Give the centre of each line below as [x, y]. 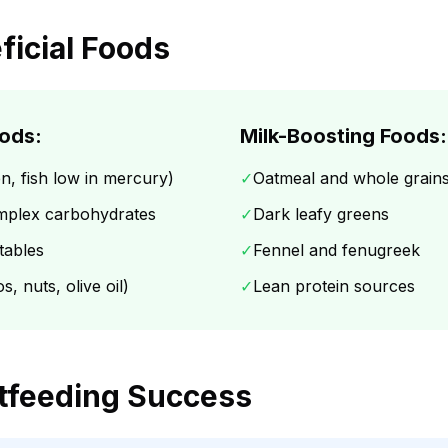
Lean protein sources [334, 286]
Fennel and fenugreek [336, 250]
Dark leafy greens [321, 214]
